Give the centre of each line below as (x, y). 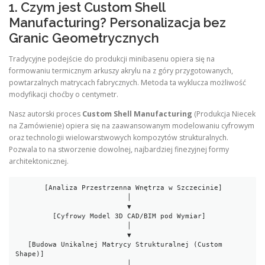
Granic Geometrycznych (84, 38)
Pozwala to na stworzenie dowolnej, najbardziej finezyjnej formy (119, 149)
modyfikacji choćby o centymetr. (64, 94)
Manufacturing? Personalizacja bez (117, 22)
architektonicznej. (39, 161)
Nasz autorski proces (46, 114)
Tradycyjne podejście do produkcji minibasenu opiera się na (112, 59)
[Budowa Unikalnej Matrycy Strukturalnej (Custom (22, 245)
